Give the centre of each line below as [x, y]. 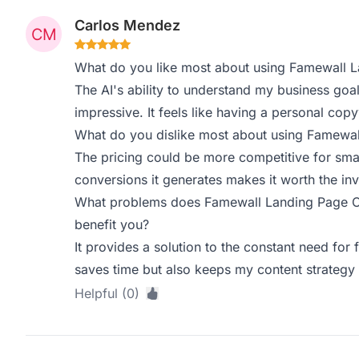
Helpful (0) [107, 293]
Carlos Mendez [127, 25]
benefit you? [111, 224]
